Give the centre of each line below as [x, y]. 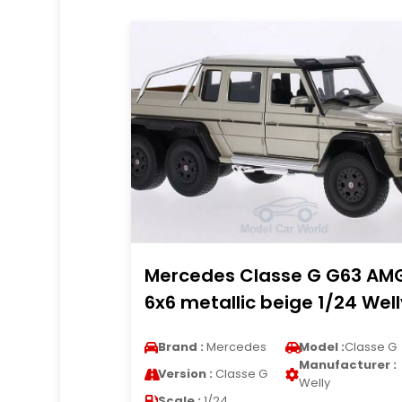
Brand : [180, 347]
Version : [185, 374]
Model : [321, 347]
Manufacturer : [347, 365]
